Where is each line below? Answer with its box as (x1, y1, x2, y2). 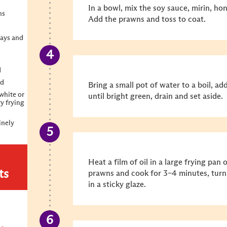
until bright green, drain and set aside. (88, 92, 223, 100)
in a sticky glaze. (88, 180, 146, 188)
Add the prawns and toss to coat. (88, 15, 206, 23)
